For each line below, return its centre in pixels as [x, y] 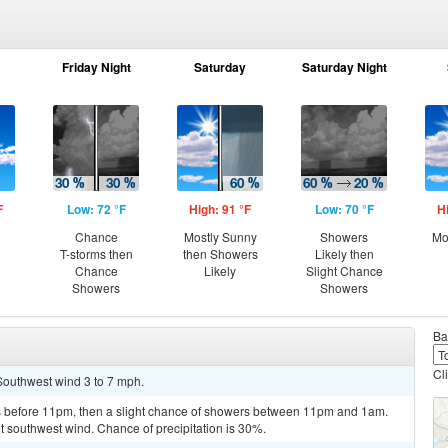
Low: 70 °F [344, 209]
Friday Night [96, 67]
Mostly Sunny [220, 236]
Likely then [344, 253]
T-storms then [96, 253]
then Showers [220, 253]
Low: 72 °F [96, 209]
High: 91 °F [220, 209]
